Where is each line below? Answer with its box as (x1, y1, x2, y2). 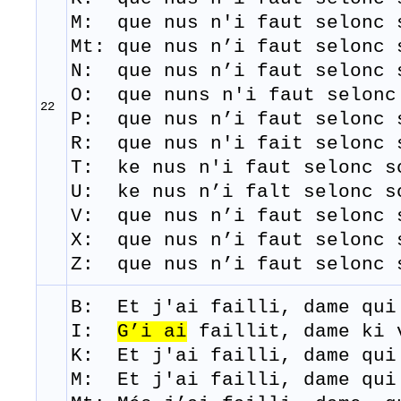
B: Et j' (71, 297, 175, 319)
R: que (71, 133, 164, 155)
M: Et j (71, 370, 164, 391)
